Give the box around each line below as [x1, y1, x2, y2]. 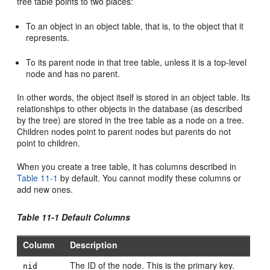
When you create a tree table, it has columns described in [17, 160, 237, 172]
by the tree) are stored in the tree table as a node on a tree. [17, 114, 245, 126]
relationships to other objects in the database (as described [17, 102, 243, 115]
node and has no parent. [26, 67, 121, 80]
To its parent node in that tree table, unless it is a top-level [26, 56, 247, 68]
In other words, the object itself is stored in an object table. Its [17, 91, 251, 103]
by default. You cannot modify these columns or [58, 172, 242, 184]
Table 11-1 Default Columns [17, 211, 131, 223]
